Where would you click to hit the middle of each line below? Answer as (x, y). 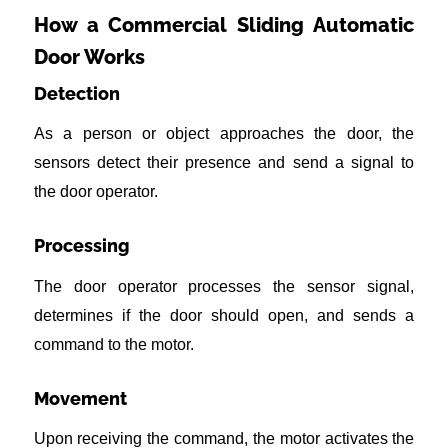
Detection (76, 93)
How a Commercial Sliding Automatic (224, 24)
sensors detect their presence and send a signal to (224, 163)
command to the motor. (113, 344)
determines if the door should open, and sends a (224, 315)
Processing (81, 246)
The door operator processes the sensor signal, (224, 286)
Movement (80, 398)
